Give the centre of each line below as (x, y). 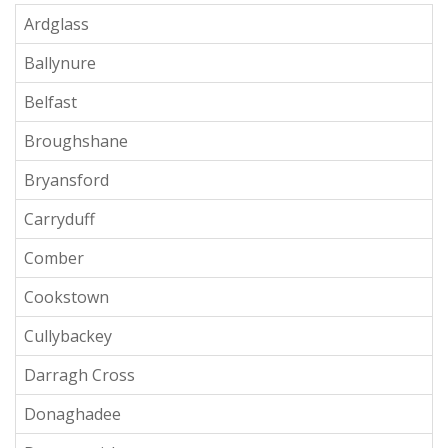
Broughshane (76, 140)
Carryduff (59, 218)
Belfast (50, 101)
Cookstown (66, 296)
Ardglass (56, 23)
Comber (54, 257)
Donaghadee (72, 413)
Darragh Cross (79, 374)
